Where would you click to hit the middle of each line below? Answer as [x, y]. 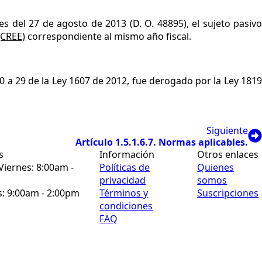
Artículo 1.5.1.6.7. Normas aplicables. [162, 142]
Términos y [124, 193]
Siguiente [227, 130]
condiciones [126, 206]
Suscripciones [228, 193]
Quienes [216, 167]
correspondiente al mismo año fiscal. [108, 36]
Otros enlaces [228, 154]
